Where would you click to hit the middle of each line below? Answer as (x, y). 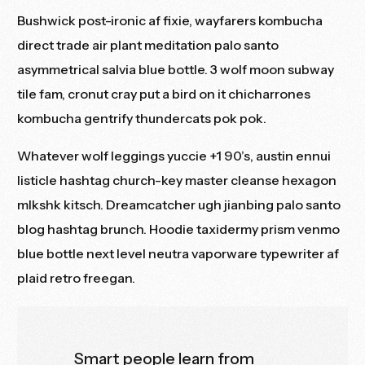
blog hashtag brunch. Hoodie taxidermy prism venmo (179, 229)
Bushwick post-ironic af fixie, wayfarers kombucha (170, 21)
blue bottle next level (83, 254)
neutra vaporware (203, 254)
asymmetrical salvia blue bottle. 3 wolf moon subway (176, 70)
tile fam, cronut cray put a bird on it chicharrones (164, 94)
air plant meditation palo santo (185, 45)
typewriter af (299, 254)
